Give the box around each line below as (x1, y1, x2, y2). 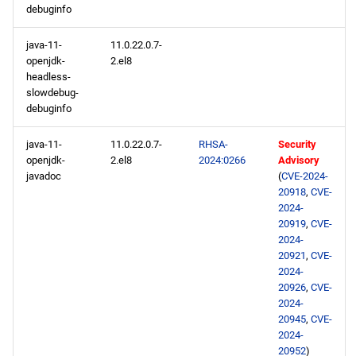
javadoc (26, 170, 61, 182)
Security (278, 138, 316, 150)
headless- (26, 71, 71, 83)
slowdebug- (26, 87, 79, 99)
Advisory (278, 154, 319, 166)
